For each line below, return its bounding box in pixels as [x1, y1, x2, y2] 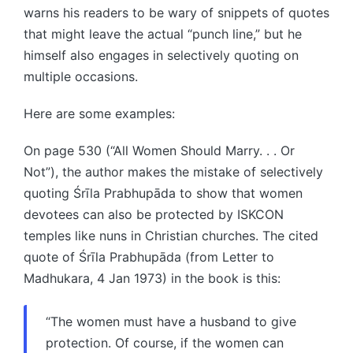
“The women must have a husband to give [46, 313, 296, 329]
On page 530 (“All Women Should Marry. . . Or [24, 142, 295, 158]
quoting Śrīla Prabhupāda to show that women [24, 184, 303, 201]
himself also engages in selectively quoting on [24, 46, 299, 63]
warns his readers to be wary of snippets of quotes [24, 4, 329, 20]
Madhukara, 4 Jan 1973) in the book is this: [24, 269, 281, 286]
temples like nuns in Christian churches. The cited [24, 227, 318, 243]
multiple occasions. [24, 68, 138, 84]
